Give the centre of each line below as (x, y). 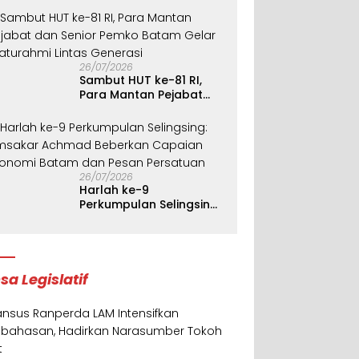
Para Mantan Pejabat (141, 95)
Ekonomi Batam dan (139, 248)
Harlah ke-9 (115, 190)
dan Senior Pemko (132, 109)
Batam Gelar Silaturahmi (152, 123)
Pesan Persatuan (129, 262)
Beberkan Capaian (135, 233)
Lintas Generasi (125, 138)
